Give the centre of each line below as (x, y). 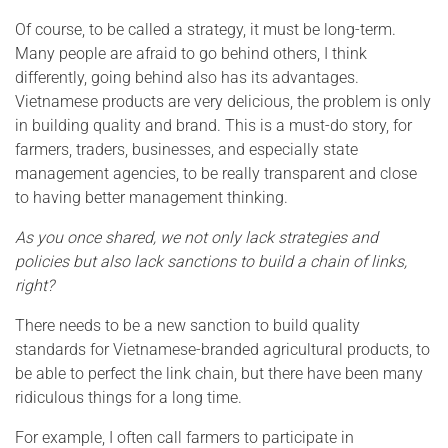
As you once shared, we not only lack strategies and (196, 237)
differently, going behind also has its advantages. (187, 77)
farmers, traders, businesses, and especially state (186, 149)
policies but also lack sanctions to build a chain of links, (211, 261)
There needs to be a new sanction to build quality (187, 325)
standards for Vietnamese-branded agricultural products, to (222, 349)
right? (34, 285)
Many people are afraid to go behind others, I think (191, 53)
